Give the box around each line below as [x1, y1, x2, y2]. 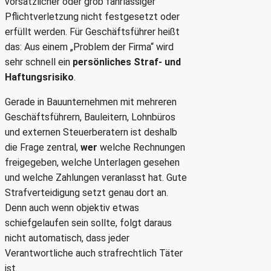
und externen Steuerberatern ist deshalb [5, 126, 177, 139]
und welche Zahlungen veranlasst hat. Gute [5, 172, 187, 184]
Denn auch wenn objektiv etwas [5, 202, 139, 214]
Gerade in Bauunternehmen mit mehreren [5, 96, 177, 108]
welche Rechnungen [97, 142, 185, 154]
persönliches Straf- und [73, 56, 181, 68]
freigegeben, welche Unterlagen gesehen [5, 157, 180, 169]
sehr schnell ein [5, 56, 73, 68]
